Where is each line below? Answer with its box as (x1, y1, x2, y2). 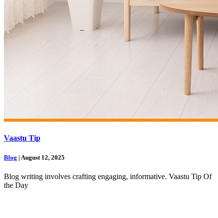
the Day (4, 181, 28, 189)
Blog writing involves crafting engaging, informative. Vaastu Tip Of (4, 172, 212, 181)
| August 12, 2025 (17, 153, 65, 161)
